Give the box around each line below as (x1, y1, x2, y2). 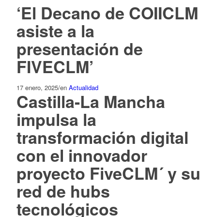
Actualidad (68, 83, 98, 92)
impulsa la (16, 108, 96, 131)
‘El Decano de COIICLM (16, 1, 198, 24)
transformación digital (16, 125, 188, 149)
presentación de (16, 37, 143, 60)
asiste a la (16, 19, 94, 42)
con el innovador (16, 143, 147, 167)
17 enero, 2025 (16, 83, 58, 92)
